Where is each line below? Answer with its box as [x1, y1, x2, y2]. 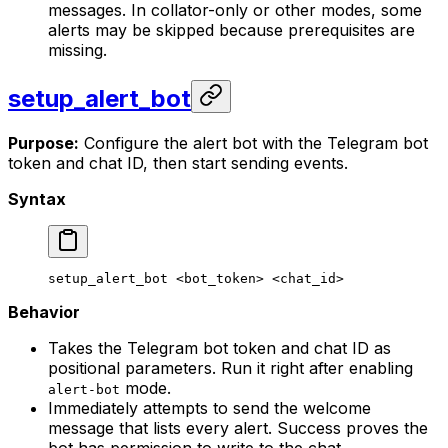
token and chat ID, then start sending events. [8, 153, 348, 174]
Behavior [8, 302, 80, 323]
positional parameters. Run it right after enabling [48, 358, 413, 379]
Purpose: [8, 133, 79, 154]
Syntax [8, 189, 66, 210]
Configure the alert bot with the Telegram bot [79, 133, 428, 154]
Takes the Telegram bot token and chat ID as [48, 338, 391, 359]
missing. [48, 40, 107, 61]
